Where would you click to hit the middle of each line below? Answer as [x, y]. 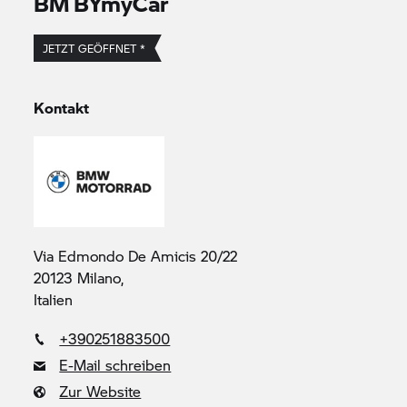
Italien [54, 299]
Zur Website [100, 391]
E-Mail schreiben [115, 365]
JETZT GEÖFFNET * [94, 49]
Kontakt [62, 108]
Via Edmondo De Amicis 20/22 [136, 256]
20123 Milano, [79, 278]
